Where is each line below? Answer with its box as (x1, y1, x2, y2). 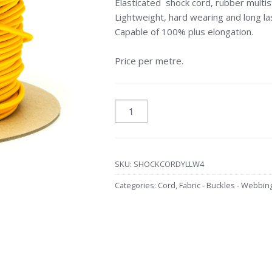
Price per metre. (114, 55, 183, 67)
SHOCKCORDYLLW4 (133, 158, 204, 170)
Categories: (114, 179, 158, 191)
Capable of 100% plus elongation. (114, 25, 253, 38)
